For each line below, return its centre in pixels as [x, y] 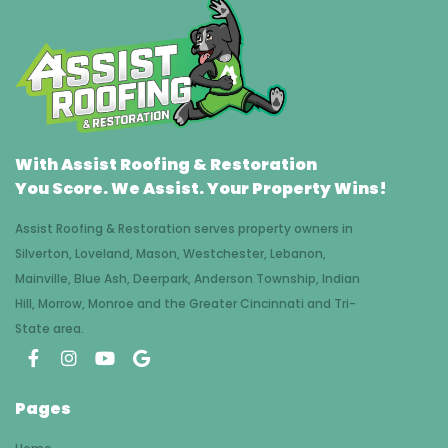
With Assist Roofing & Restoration [166, 164]
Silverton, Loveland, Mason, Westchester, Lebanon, [170, 253]
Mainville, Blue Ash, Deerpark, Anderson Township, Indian [187, 278]
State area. [49, 328]
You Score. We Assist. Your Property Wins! [201, 188]
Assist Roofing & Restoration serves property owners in [184, 228]
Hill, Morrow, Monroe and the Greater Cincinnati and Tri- [185, 303]
